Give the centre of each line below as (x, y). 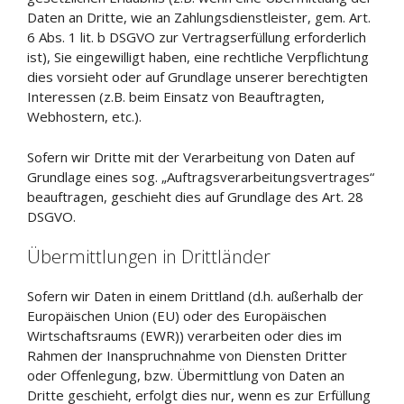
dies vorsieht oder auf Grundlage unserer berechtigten (197, 77)
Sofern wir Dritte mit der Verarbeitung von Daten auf (191, 156)
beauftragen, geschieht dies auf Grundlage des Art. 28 (195, 196)
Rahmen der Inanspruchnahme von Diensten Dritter (187, 355)
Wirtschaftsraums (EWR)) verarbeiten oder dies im (184, 335)
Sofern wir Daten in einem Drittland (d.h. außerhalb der (195, 296)
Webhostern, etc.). (84, 116)
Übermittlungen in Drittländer (149, 257)
